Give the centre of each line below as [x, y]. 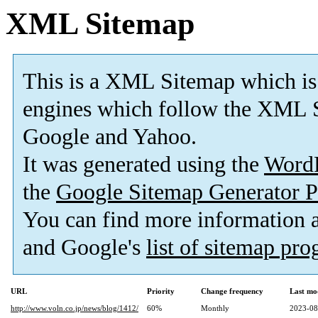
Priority [161, 291]
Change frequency [232, 291]
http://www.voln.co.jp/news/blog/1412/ [75, 308]
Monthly [215, 308]
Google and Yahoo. [110, 137]
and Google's [84, 248]
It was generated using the [143, 165]
